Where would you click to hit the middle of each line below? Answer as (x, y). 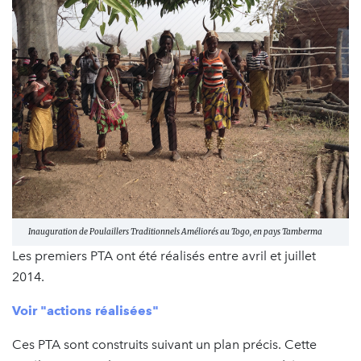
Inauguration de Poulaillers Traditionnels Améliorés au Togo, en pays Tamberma (175, 231)
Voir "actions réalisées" (85, 310)
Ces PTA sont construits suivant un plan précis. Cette (164, 344)
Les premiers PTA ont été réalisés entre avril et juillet (164, 255)
